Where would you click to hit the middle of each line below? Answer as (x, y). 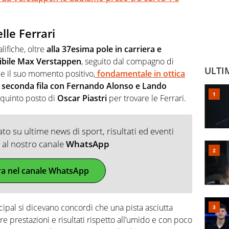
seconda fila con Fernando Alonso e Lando (84, 86)
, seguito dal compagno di (128, 61)
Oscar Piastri (82, 98)
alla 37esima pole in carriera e (104, 49)
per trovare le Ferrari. (146, 98)
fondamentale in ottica (140, 73)
